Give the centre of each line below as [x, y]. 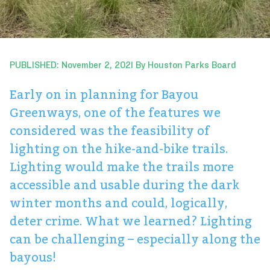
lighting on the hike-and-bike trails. [119, 149]
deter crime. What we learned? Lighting [131, 221]
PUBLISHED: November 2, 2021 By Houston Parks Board [123, 65]
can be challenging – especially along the [135, 239]
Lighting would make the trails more [122, 167]
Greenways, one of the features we [115, 112]
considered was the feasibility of [110, 130]
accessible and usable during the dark [124, 185]
